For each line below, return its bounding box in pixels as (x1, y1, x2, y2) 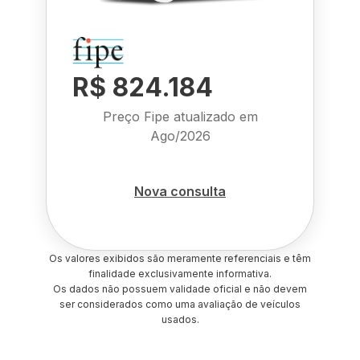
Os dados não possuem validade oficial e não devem (53, 283, 307, 295)
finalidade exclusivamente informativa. (88, 268, 272, 280)
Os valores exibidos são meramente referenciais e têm (49, 252, 311, 264)
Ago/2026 (149, 128, 211, 144)
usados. (161, 313, 199, 325)
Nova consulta (134, 182, 226, 199)
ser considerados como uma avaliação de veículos (59, 298, 301, 310)
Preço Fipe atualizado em (102, 108, 258, 125)
